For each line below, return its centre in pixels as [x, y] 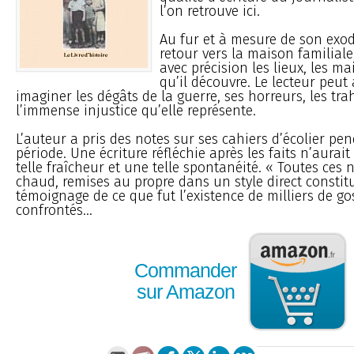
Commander [185, 271]
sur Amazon [185, 292]
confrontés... [54, 210]
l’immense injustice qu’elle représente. [136, 110]
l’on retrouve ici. [210, 11]
